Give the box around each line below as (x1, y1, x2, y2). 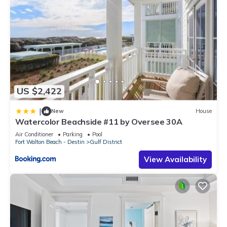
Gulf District (90, 138, 122, 145)
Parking (63, 130, 83, 138)
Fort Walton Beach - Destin (15, 138, 85, 145)
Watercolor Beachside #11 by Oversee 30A (15, 116, 182, 127)
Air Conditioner (15, 130, 53, 138)
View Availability (144, 154, 207, 164)
